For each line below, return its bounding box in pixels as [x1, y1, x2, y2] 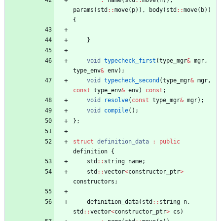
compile [104, 107, 128, 114]
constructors [73, 178, 114, 185]
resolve [104, 97, 128, 104]
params [73, 6, 94, 14]
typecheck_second [104, 77, 159, 84]
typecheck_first [104, 57, 156, 65]
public [159, 138, 180, 146]
